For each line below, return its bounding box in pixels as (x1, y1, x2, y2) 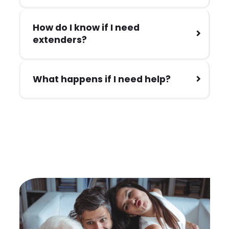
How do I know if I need (33, 21, 140, 34)
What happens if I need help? (33, 73, 171, 85)
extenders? (33, 33, 87, 46)
